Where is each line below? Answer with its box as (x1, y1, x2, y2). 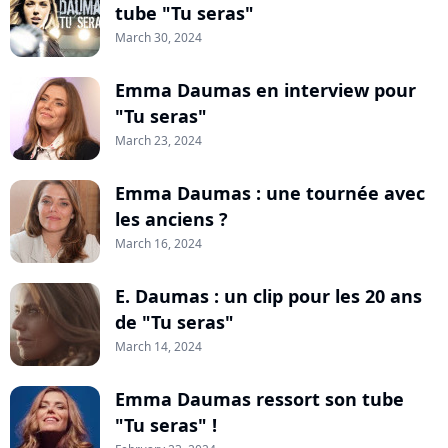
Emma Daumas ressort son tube (115, 387, 404, 411)
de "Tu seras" (115, 310, 234, 334)
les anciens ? (115, 207, 228, 231)
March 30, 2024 (115, 29, 202, 46)
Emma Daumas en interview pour (115, 78, 416, 102)
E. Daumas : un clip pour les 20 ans (115, 284, 422, 308)
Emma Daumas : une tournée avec (115, 181, 425, 205)
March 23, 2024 (115, 132, 202, 149)
